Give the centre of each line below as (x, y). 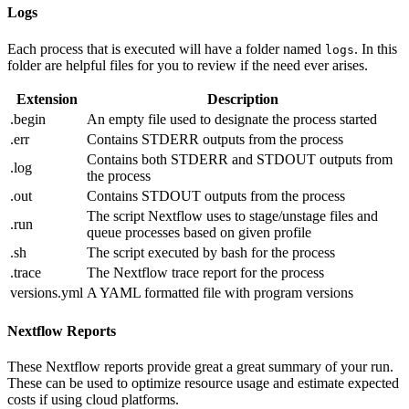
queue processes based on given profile (199, 232)
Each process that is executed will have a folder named (166, 48)
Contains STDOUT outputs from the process (216, 195)
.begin (28, 119)
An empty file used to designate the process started (232, 119)
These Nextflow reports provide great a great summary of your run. (200, 367)
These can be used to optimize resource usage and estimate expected (203, 383)
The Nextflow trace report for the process (205, 272)
